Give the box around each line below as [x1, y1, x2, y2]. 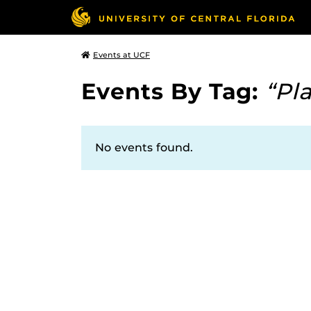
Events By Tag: [81, 78, 265, 105]
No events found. [95, 141, 193, 154]
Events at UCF [93, 50, 150, 60]
